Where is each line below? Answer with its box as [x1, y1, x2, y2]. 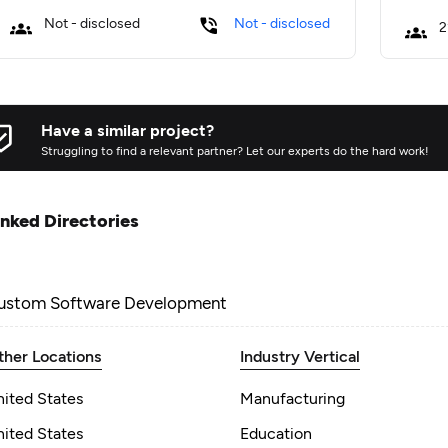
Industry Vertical [240, 346, 360, 365]
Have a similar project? [41, 120, 214, 139]
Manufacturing [240, 388, 345, 407]
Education [240, 423, 312, 442]
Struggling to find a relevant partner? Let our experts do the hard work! [41, 143, 429, 157]
